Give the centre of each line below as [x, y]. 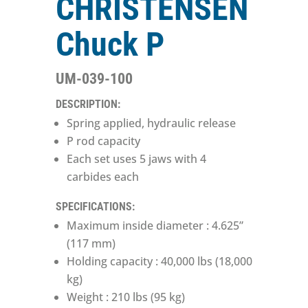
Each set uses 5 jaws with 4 [136, 158]
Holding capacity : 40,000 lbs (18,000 [159, 261]
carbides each [102, 176]
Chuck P [110, 45]
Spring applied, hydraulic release [151, 123]
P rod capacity [103, 141]
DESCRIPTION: [88, 104]
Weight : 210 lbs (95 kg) [125, 297]
